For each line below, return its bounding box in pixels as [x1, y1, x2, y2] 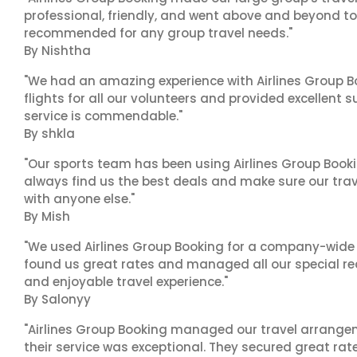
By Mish [24, 208, 70, 225]
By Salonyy [24, 291, 91, 308]
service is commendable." [24, 108, 182, 124]
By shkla [24, 125, 75, 142]
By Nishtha [24, 42, 91, 59]
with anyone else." [24, 190, 135, 207]
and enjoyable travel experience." [24, 273, 228, 290]
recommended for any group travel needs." [24, 25, 292, 41]
